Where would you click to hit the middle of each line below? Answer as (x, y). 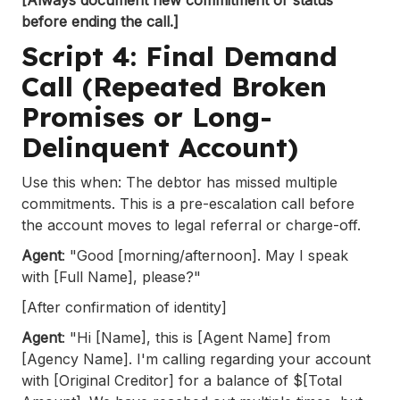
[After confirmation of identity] (124, 307)
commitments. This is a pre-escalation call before (188, 203)
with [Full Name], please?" (111, 276)
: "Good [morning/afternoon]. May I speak (205, 255)
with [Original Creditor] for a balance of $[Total (182, 380)
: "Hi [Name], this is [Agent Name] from (196, 337)
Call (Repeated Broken (174, 86)
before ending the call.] (100, 21)
